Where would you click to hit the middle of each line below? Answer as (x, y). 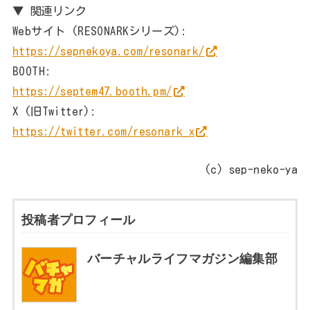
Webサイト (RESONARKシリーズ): (99, 30)
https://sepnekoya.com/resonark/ (108, 51)
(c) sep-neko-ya (251, 170)
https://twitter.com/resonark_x (103, 131)
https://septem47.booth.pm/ (92, 91)
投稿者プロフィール (78, 220)
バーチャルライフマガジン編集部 (182, 259)
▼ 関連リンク (49, 10)
